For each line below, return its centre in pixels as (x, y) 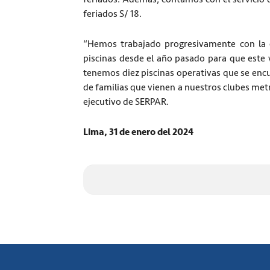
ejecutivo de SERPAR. (126, 102)
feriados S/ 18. (112, 14)
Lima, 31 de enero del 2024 (138, 132)
